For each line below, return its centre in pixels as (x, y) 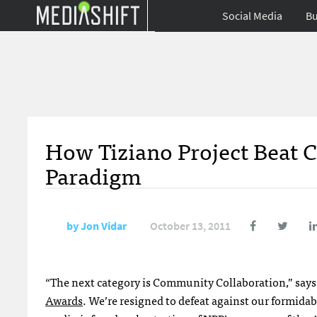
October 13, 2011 (190, 226)
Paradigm (93, 175)
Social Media (252, 16)
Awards (64, 300)
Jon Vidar (104, 226)
